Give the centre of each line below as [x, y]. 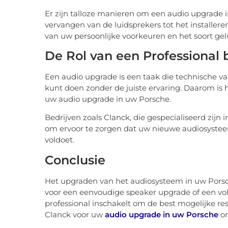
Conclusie [75, 160]
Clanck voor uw [75, 214]
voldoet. [60, 140]
